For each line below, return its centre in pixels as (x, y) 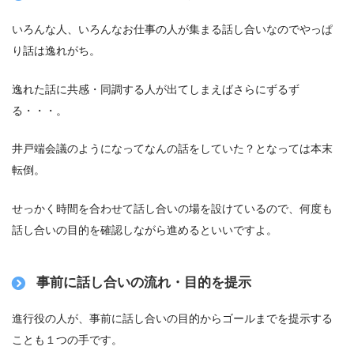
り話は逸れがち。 (56, 51)
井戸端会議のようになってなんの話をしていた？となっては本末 (172, 149)
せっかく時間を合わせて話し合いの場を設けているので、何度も (172, 208)
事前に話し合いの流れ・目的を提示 (144, 283)
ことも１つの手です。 (67, 339)
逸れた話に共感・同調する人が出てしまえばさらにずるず (156, 89)
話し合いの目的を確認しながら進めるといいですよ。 (145, 230)
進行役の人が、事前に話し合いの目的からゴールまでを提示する (172, 318)
